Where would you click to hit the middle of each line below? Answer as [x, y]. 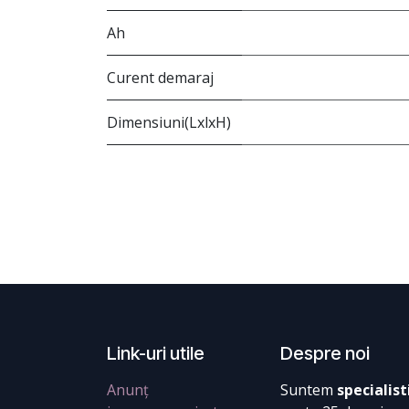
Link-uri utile [156, 354]
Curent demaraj [160, 78]
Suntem [309, 390]
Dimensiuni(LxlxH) [169, 123]
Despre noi [325, 354]
